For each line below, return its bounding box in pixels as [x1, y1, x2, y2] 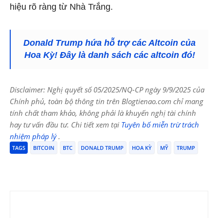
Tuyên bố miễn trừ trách [121, 120, 199, 130]
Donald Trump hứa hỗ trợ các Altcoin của [23, 38, 196, 48]
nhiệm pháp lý [10, 131, 58, 142]
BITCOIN [33, 144, 54, 152]
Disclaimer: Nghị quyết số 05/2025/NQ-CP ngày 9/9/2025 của [10, 85, 204, 95]
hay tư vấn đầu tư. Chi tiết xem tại [10, 120, 121, 130]
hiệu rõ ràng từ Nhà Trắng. [10, 2, 113, 12]
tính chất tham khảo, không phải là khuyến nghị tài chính [10, 108, 196, 118]
